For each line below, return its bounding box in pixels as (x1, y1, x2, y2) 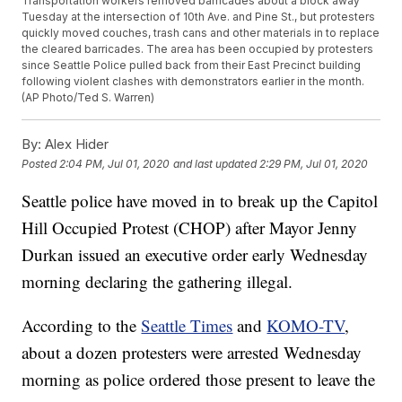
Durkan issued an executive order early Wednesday (22, 243, 369, 267)
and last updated (173, 156, 258, 170)
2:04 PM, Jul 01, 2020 (59, 156, 170, 170)
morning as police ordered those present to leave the (22, 368, 376, 391)
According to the (22, 314, 142, 337)
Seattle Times (141, 314, 233, 337)
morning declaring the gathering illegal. (22, 270, 293, 293)
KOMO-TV (267, 314, 345, 337)
